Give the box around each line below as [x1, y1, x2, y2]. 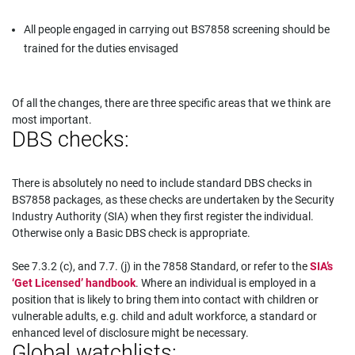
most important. [12, 113, 92, 126]
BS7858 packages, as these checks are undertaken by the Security [12, 193, 334, 206]
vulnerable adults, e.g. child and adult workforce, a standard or [12, 310, 317, 323]
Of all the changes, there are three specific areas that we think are [12, 97, 330, 109]
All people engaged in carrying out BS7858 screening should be [24, 23, 330, 36]
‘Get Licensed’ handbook [12, 277, 136, 289]
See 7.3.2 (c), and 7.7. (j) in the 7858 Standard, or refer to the [12, 260, 310, 273]
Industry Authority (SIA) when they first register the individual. [12, 210, 314, 223]
